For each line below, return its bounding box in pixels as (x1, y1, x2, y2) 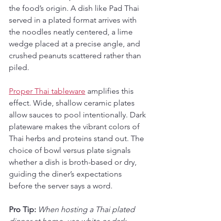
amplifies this (85, 86, 136, 96)
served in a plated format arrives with (9, 15, 139, 25)
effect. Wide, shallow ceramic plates (9, 98, 137, 108)
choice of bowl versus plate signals (9, 145, 133, 155)
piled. (9, 62, 29, 72)
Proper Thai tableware (9, 86, 85, 96)
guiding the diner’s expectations (9, 169, 124, 179)
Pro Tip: (9, 204, 36, 214)
